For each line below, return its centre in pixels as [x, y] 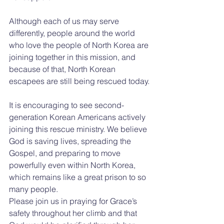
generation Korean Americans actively [78, 117]
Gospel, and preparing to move [66, 153]
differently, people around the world [73, 33]
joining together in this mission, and [73, 57]
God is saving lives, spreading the [71, 141]
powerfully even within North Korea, [73, 165]
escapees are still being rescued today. [79, 81]
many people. [33, 189]
